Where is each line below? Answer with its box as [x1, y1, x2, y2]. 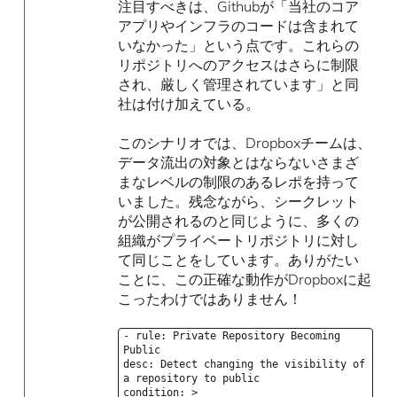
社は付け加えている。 [118, 95, 261, 113]
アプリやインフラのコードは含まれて [118, 17, 360, 35]
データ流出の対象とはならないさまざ [118, 153, 360, 172]
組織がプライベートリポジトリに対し [118, 231, 360, 250]
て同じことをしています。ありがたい [118, 251, 360, 269]
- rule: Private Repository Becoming [123, 330, 341, 343]
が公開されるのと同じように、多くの [118, 212, 360, 230]
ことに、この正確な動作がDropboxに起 [118, 270, 372, 289]
